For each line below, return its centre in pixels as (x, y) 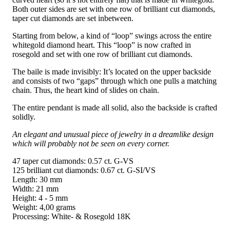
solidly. (24, 117)
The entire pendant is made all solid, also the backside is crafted (115, 107)
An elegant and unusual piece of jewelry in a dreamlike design (113, 134)
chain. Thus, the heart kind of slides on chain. (86, 90)
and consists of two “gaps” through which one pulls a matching (114, 81)
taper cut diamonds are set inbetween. (73, 18)
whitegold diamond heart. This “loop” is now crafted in (102, 45)
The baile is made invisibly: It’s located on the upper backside (112, 71)
